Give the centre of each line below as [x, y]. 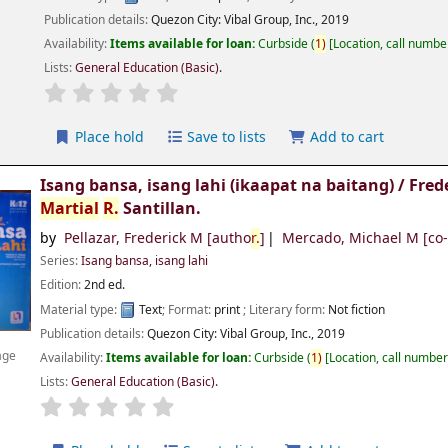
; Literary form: [286, 309]
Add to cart [344, 138]
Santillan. [160, 209]
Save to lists [225, 138]
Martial [70, 209]
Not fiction [357, 309]
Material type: [80, 309]
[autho [226, 239]
